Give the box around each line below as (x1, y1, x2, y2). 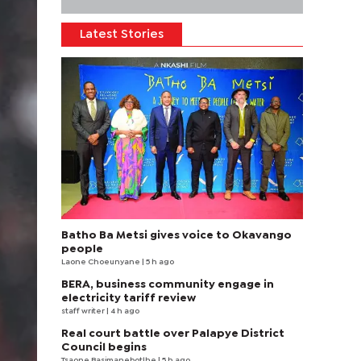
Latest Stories (80, 30, 164, 39)
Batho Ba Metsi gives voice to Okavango (61, 230, 292, 240)
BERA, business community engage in (61, 280, 274, 289)
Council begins (61, 342, 147, 352)
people (61, 244, 103, 254)
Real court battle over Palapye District (61, 329, 284, 338)
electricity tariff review (61, 293, 196, 303)
